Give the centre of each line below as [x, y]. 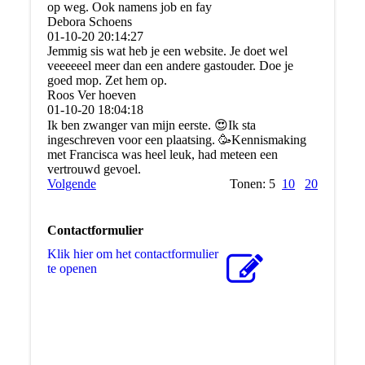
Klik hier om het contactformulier [132, 253]
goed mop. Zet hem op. [107, 80]
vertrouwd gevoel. [94, 169]
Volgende [71, 183]
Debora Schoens [89, 21]
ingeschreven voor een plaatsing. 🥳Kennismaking [176, 139]
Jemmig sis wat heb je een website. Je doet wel [167, 51]
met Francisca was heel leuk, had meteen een [162, 154]
